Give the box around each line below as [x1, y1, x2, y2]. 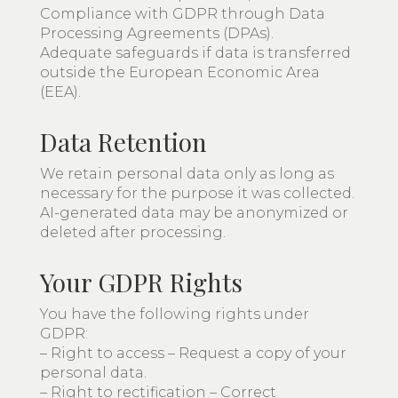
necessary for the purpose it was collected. [40, 185, 354, 202]
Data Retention [40, 125, 207, 158]
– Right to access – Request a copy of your [40, 345, 346, 362]
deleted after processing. [40, 224, 226, 241]
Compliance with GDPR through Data [40, 5, 325, 22]
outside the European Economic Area [40, 64, 320, 81]
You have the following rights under [40, 306, 309, 322]
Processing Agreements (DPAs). [40, 25, 274, 42]
